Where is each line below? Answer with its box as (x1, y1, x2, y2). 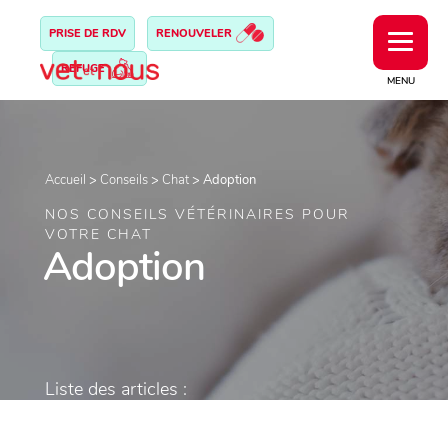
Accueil (45, 171, 86, 189)
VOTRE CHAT (45, 225, 152, 244)
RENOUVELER (156, 26, 235, 41)
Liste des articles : (45, 377, 187, 401)
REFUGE (61, 61, 108, 76)
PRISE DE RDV (49, 26, 126, 41)
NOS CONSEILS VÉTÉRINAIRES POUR (45, 205, 350, 224)
